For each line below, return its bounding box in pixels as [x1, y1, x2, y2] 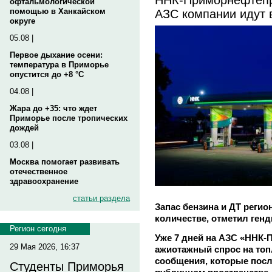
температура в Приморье [10, 60, 109, 69]
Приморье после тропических [10, 114, 127, 123]
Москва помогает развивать [10, 157, 120, 166]
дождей [10, 123, 39, 132]
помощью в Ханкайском [10, 7, 106, 16]
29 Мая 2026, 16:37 [10, 242, 80, 251]
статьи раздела [73, 194, 130, 203]
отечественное [10, 167, 67, 176]
